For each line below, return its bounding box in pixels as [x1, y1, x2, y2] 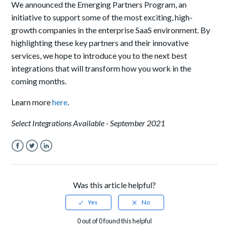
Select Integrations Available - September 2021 [11, 118, 166, 128]
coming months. [11, 76, 67, 86]
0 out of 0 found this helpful [77, 217, 152, 225]
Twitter [26, 153, 53, 163]
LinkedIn [40, 153, 71, 163]
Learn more [11, 97, 53, 107]
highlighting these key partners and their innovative [11, 38, 189, 48]
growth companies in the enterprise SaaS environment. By [11, 25, 211, 35]
